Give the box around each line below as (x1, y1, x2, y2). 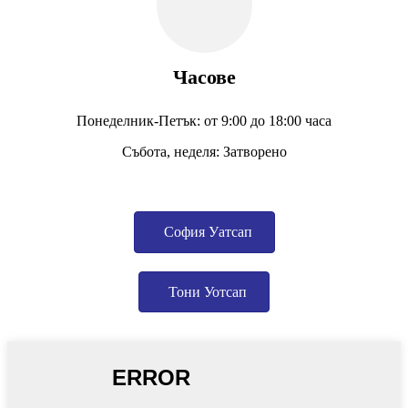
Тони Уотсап (168, 284, 247, 301)
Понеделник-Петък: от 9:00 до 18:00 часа (76, 113, 331, 129)
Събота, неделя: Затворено (121, 144, 287, 160)
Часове (172, 66, 236, 89)
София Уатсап (163, 224, 252, 240)
